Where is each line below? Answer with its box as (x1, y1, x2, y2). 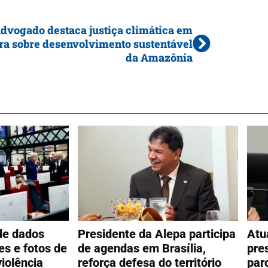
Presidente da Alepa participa (77, 226, 236, 241)
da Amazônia (126, 50, 193, 65)
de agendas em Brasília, (77, 240, 206, 255)
